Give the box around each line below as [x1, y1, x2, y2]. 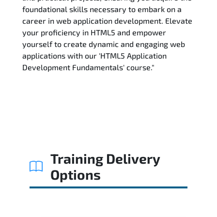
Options [50, 166, 101, 183]
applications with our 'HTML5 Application [22, 50, 167, 60]
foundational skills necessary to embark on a [22, 4, 182, 14]
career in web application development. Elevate [22, 15, 192, 25]
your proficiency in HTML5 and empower [22, 27, 166, 37]
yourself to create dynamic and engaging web [22, 39, 185, 48]
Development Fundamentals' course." [22, 62, 155, 72]
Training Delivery [50, 150, 160, 167]
